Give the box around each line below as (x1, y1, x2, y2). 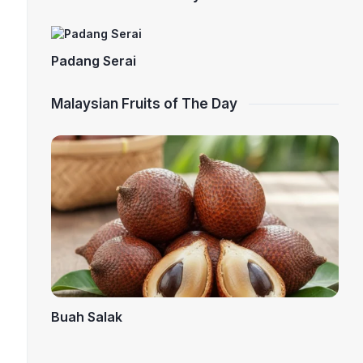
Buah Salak (50, 309, 122, 326)
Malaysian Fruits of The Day (50, 96, 237, 113)
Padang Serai (50, 53, 136, 70)
